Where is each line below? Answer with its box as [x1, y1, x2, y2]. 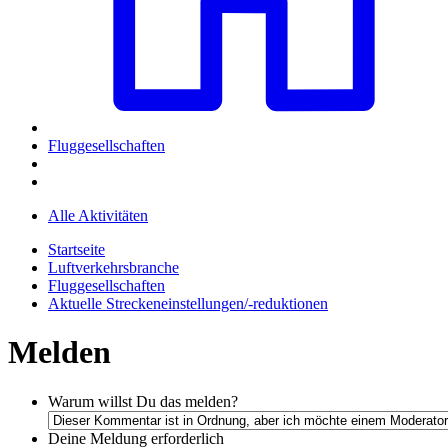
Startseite [48, 240, 105, 258]
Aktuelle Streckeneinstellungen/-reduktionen [48, 294, 328, 312]
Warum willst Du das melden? [48, 392, 238, 410]
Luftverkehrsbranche [48, 258, 179, 276]
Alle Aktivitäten [48, 206, 148, 224]
